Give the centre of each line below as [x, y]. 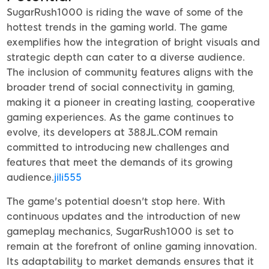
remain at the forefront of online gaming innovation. [132, 247]
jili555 [68, 178]
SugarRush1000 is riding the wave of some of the [125, 13]
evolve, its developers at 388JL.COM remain [112, 133]
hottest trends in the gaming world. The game [117, 28]
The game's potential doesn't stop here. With [116, 202]
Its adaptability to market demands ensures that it [130, 262]
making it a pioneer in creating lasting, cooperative [131, 103]
